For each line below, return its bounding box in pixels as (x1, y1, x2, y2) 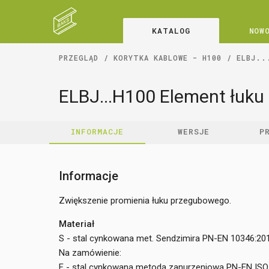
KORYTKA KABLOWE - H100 (113, 53, 222, 62)
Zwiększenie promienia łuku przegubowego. (59, 195, 231, 206)
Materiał (59, 219, 94, 229)
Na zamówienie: (59, 247, 121, 258)
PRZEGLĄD (59, 53, 98, 62)
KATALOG (152, 25, 190, 36)
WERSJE (177, 126, 210, 137)
